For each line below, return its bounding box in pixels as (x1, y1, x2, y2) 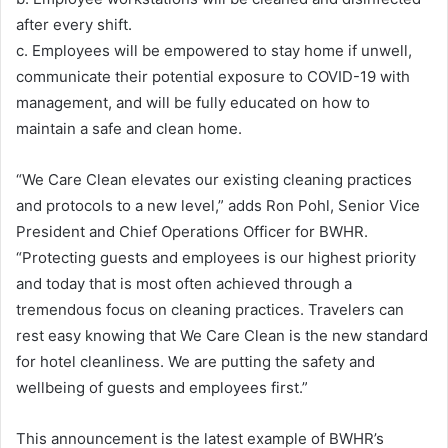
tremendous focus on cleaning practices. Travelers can (16, 299, 404, 319)
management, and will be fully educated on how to (16, 92, 370, 112)
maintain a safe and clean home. (16, 118, 242, 138)
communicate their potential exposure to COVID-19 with (16, 66, 410, 86)
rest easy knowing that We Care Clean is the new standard (16, 325, 428, 345)
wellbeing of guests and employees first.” (16, 377, 308, 397)
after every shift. (16, 14, 132, 34)
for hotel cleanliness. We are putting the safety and (16, 351, 375, 371)
